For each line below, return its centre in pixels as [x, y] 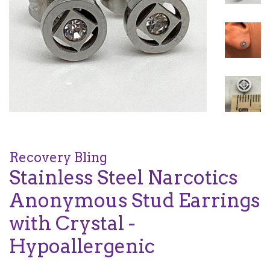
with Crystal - [72, 224]
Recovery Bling [58, 158]
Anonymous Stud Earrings [134, 201]
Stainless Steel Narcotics [123, 178]
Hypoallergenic [82, 246]
